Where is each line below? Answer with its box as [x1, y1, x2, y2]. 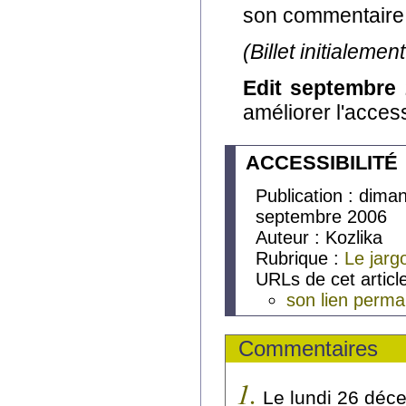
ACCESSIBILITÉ [246, 150, 399, 174]
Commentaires [238, 336, 378, 361]
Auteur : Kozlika [256, 227, 383, 247]
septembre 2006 [256, 206, 388, 227]
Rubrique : [256, 247, 345, 268]
